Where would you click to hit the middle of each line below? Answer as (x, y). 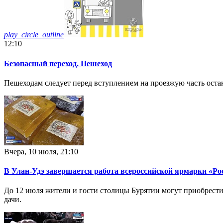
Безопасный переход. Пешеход (58, 63)
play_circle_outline (34, 35)
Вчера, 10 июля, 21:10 (41, 151)
